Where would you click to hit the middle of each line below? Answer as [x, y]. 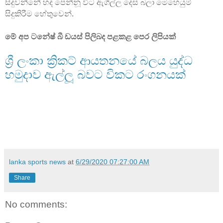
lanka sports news [37, 162]
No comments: [36, 204]
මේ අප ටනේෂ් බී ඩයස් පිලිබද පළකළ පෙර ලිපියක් [90, 36]
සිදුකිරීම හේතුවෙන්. [39, 13]
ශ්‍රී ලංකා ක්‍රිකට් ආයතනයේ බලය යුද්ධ [99, 60]
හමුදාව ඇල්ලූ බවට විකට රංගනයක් [95, 74]
